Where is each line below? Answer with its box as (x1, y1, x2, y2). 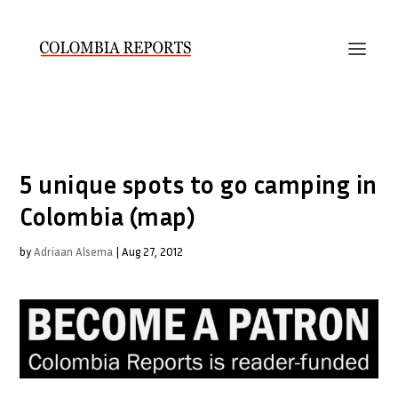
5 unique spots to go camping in (20, 170, 378, 199)
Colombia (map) (20, 202, 196, 231)
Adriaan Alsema (34, 244, 114, 259)
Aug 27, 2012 (122, 244, 184, 259)
